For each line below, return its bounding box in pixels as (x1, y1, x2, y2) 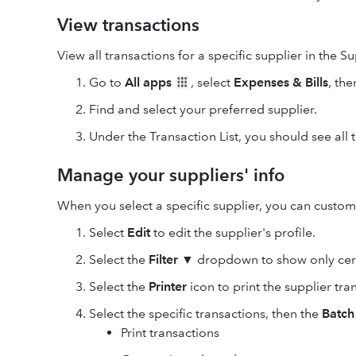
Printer (149, 279, 187, 294)
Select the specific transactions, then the (89, 306, 322, 321)
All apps (125, 75, 172, 90)
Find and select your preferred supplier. (89, 102, 317, 117)
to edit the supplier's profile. (150, 225, 315, 240)
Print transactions (121, 325, 219, 340)
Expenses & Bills (234, 75, 328, 90)
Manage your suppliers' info (57, 164, 284, 186)
